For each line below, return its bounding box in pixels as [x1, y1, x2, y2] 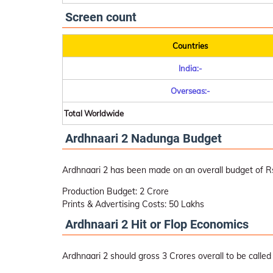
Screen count [65, 10, 136, 25]
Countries [172, 41, 208, 51]
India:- [178, 63, 202, 74]
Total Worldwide [64, 108, 124, 119]
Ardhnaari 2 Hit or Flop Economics [65, 217, 249, 232]
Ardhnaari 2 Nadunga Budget [65, 131, 222, 146]
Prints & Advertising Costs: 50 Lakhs [62, 199, 204, 210]
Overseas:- [170, 86, 210, 96]
